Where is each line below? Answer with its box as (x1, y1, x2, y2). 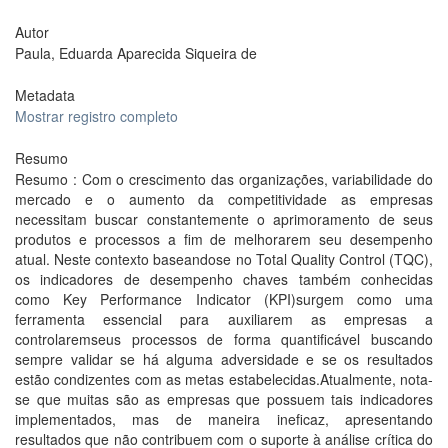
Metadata (15, 85, 75, 105)
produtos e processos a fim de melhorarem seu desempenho (15, 229, 433, 249)
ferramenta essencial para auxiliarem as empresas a (15, 309, 433, 329)
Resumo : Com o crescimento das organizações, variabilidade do (15, 169, 433, 189)
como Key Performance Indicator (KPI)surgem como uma (15, 289, 433, 309)
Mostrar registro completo (15, 106, 178, 126)
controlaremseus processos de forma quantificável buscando (15, 329, 433, 349)
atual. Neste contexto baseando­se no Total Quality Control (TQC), (15, 249, 433, 269)
